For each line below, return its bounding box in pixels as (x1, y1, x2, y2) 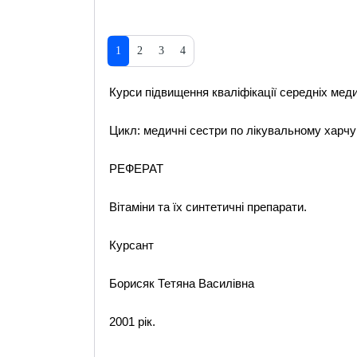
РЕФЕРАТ (108, 162, 163, 175)
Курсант (108, 238, 154, 252)
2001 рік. (108, 315, 155, 328)
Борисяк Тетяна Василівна (108, 277, 254, 290)
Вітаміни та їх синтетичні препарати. (108, 200, 307, 214)
